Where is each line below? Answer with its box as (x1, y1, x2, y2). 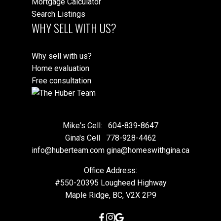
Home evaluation (32, 63, 89, 73)
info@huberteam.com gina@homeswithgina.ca (32, 145, 189, 155)
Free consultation (32, 75, 91, 85)
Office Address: (84, 165, 137, 175)
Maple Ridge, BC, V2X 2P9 (65, 190, 156, 200)
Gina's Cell (65, 133, 104, 143)
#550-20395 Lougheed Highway (54, 178, 167, 187)
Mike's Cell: (63, 120, 106, 130)
